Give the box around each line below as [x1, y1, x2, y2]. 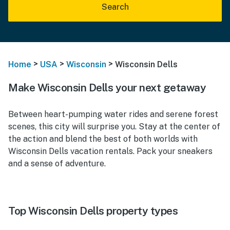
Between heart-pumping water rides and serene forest [8, 109, 218, 119]
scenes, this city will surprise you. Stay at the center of [8, 121, 220, 131]
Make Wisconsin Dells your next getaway [8, 81, 206, 94]
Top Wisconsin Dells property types [8, 204, 178, 217]
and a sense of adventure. [8, 158, 106, 168]
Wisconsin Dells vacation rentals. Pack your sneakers [8, 146, 213, 156]
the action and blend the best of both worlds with [8, 133, 198, 144]
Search [101, 2, 129, 12]
